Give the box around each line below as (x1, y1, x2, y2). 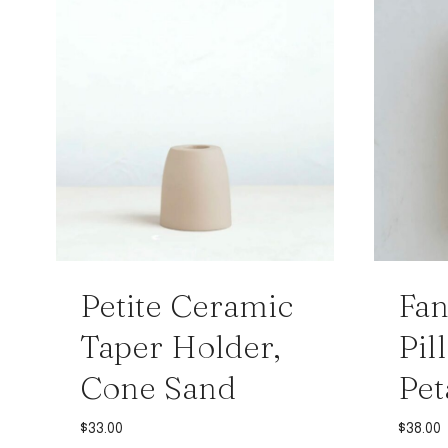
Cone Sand (80, 368, 236, 408)
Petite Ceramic (80, 286, 293, 326)
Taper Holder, (80, 327, 280, 367)
